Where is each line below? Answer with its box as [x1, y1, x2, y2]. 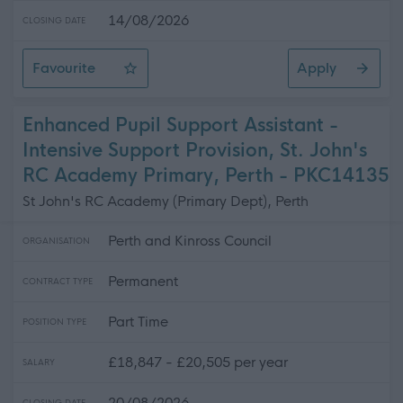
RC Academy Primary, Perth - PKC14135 [22, 165, 390, 187]
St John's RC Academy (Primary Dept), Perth [22, 193, 309, 210]
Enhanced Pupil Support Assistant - [22, 114, 338, 137]
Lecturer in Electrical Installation [31, 70, 245, 88]
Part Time [108, 313, 168, 330]
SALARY [22, 357, 55, 368]
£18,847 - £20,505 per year [108, 354, 288, 371]
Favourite [31, 59, 95, 76]
